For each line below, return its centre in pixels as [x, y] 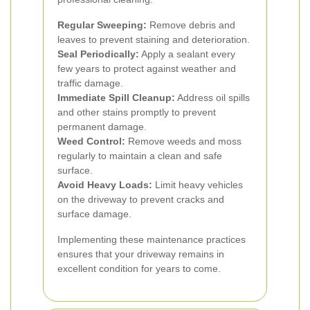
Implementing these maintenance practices [152, 239]
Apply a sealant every [187, 54]
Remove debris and [191, 25]
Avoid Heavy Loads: [105, 185]
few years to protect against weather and [147, 69]
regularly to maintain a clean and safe [140, 156]
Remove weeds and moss [183, 141]
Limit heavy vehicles [198, 185]
